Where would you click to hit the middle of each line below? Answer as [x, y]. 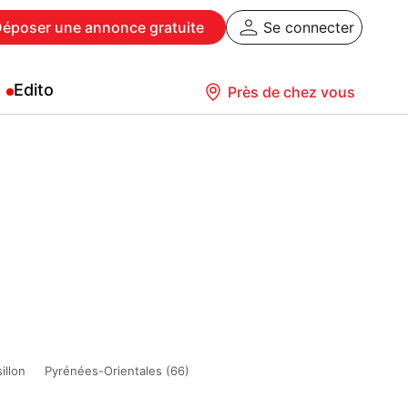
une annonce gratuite [127, 27]
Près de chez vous [291, 92]
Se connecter [309, 27]
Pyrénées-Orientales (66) [117, 371]
